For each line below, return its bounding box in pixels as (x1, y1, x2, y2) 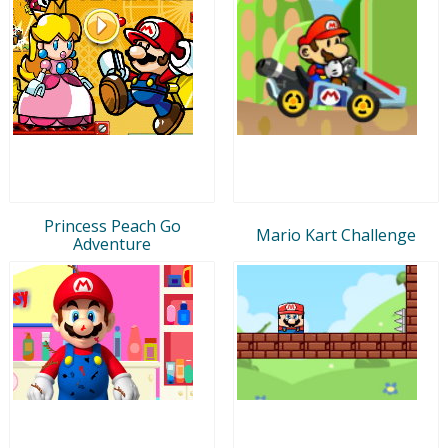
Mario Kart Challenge (256, 223, 416, 246)
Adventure (73, 232, 151, 255)
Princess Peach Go (43, 214, 181, 237)
